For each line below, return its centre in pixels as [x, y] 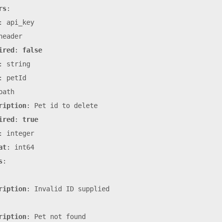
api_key [20, 23]
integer [20, 134]
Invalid [48, 189]
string [18, 64]
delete [86, 106]
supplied [94, 189]
